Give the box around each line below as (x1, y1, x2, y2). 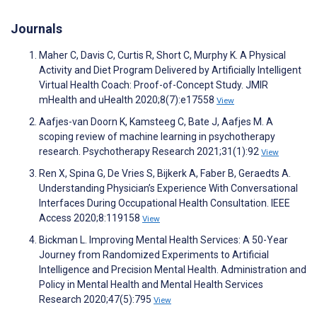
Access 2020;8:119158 (39, 212, 142, 224)
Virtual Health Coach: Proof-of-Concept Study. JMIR (39, 79, 268, 91)
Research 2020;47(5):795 (39, 294, 154, 306)
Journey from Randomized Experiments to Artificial (39, 249, 269, 261)
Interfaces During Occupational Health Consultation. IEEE (39, 197, 290, 209)
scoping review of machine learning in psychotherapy (39, 131, 275, 143)
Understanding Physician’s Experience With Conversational (39, 183, 298, 195)
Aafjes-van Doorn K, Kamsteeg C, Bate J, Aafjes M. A (39, 116, 273, 128)
